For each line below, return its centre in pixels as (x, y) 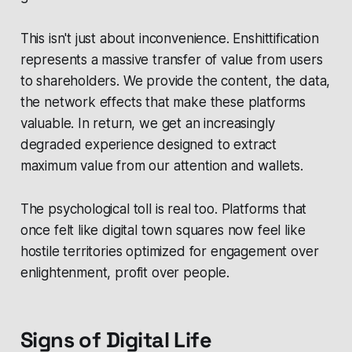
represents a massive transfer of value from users (171, 60)
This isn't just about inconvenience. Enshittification (169, 39)
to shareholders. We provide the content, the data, (175, 81)
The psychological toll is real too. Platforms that (163, 209)
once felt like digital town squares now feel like (163, 231)
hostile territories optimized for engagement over (169, 252)
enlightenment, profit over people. (125, 273)
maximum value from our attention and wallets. (162, 166)
